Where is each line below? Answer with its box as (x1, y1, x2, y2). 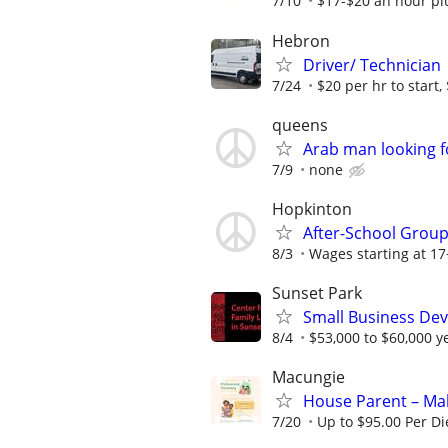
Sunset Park (272, 282, 362, 305)
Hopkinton (272, 197, 352, 220)
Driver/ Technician (303, 53, 441, 76)
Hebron (272, 29, 330, 52)
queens (272, 113, 328, 136)
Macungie (272, 366, 345, 389)
